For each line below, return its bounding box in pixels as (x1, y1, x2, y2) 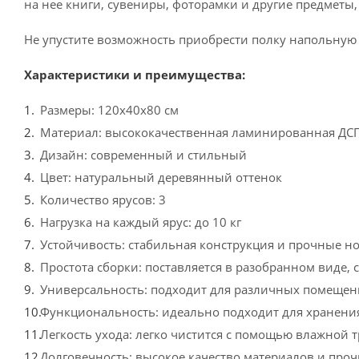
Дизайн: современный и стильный (40, 147, 247, 163)
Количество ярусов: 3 (40, 192, 166, 208)
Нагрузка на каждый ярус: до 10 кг (40, 214, 241, 230)
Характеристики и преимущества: (24, 67, 245, 83)
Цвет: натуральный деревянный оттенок (40, 169, 282, 185)
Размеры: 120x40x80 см (40, 102, 179, 118)
